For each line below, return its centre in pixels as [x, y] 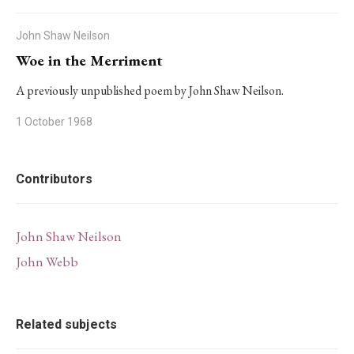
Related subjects [66, 325]
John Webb [47, 262]
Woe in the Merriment [89, 60]
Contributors [54, 179]
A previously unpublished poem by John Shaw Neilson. [150, 90]
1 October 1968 [54, 122]
